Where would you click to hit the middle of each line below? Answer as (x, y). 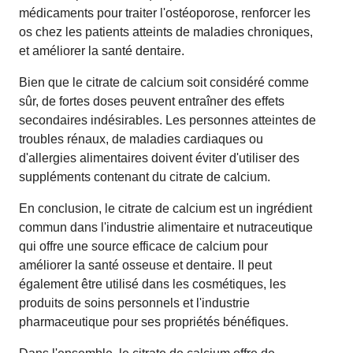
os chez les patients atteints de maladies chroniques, (166, 32)
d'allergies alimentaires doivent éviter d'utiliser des (159, 158)
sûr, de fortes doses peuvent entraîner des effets (152, 101)
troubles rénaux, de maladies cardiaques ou (141, 139)
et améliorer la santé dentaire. (102, 50)
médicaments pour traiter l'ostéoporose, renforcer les (165, 13)
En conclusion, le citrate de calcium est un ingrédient (165, 208)
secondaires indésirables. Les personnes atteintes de (167, 120)
